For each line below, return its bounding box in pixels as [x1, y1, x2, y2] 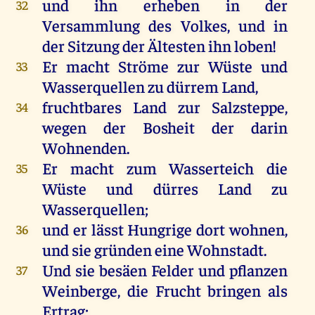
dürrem [166, 76, 219, 97]
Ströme [118, 56, 169, 77]
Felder [151, 259, 195, 281]
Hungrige [127, 219, 193, 240]
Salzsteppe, [200, 96, 288, 117]
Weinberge [41, 280, 117, 301]
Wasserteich [156, 157, 267, 179]
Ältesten [147, 35, 205, 56]
